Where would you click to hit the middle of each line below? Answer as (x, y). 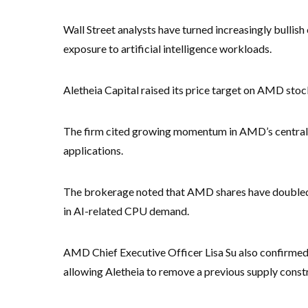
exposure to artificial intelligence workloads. (167, 48)
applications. (93, 150)
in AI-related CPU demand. (126, 211)
